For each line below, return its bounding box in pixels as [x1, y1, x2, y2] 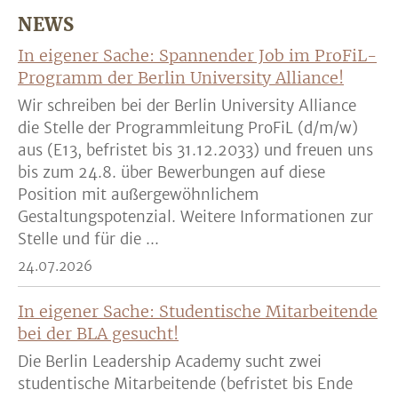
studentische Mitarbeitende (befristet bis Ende [18, 374, 353, 394]
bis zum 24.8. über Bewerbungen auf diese [18, 163, 325, 182]
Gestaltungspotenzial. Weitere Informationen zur [18, 207, 373, 227]
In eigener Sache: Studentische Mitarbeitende [18, 301, 378, 322]
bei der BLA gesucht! [18, 323, 179, 344]
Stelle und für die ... [18, 229, 159, 249]
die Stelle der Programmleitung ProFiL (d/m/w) [18, 118, 358, 138]
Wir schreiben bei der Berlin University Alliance [18, 96, 356, 115]
